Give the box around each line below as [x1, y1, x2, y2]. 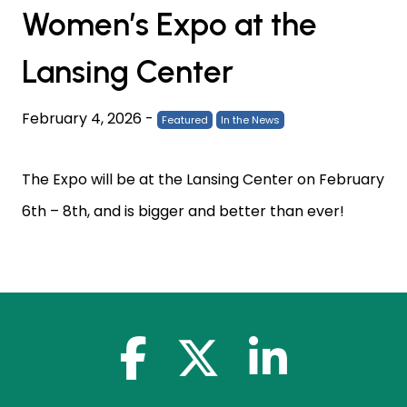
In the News [221, 113, 280, 127]
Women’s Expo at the [22, 5, 317, 45]
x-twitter [219, 341, 283, 362]
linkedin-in [286, 341, 360, 362]
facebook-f [146, 341, 229, 362]
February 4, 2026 [22, 108, 145, 130]
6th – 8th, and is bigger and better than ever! [22, 201, 344, 223]
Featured [162, 113, 208, 127]
